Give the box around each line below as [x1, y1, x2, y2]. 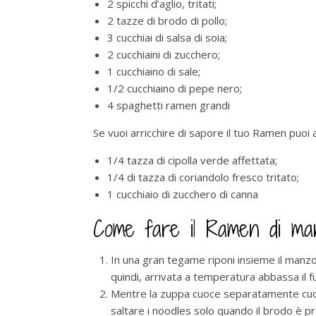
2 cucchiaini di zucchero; [107, 47, 220, 61]
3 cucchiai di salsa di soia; [107, 30, 227, 44]
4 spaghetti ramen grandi [107, 97, 230, 112]
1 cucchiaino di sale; [107, 63, 200, 78]
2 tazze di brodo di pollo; [107, 13, 227, 28]
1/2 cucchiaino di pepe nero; [107, 80, 242, 95]
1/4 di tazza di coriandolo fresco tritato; [107, 169, 299, 184]
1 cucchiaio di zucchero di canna [107, 186, 258, 201]
